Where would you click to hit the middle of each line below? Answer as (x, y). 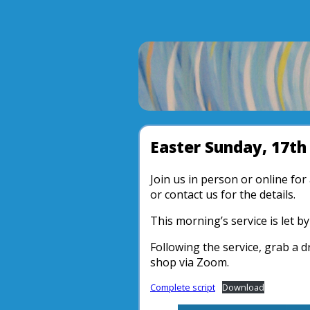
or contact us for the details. (223, 194)
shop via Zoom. (190, 262)
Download (243, 287)
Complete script (183, 287)
